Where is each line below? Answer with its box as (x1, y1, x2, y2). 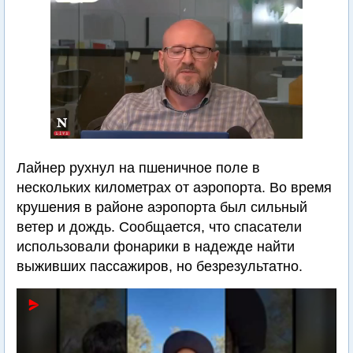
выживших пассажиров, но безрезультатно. (17, 258, 303, 274)
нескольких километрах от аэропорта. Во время (17, 180, 332, 195)
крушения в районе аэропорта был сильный (17, 199, 307, 215)
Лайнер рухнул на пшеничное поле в (17, 160, 260, 176)
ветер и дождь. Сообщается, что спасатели (17, 219, 302, 235)
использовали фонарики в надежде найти (17, 239, 295, 255)
